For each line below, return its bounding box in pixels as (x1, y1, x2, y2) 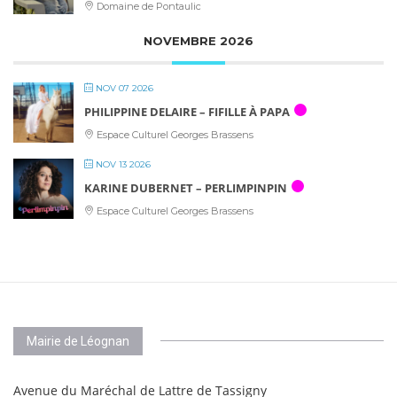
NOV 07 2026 (93, 82, 153, 94)
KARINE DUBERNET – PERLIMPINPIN (84, 180, 287, 196)
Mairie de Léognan (27, 334, 129, 348)
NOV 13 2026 (93, 159, 151, 170)
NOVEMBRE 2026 (144, 34, 253, 48)
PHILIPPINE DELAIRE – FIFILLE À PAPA (84, 104, 290, 120)
